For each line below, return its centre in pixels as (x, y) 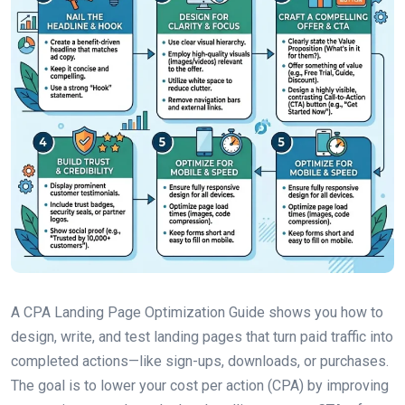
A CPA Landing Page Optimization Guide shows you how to (197, 312)
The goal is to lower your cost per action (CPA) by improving (200, 386)
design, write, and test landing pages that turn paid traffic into (202, 337)
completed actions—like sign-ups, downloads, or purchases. (200, 361)
